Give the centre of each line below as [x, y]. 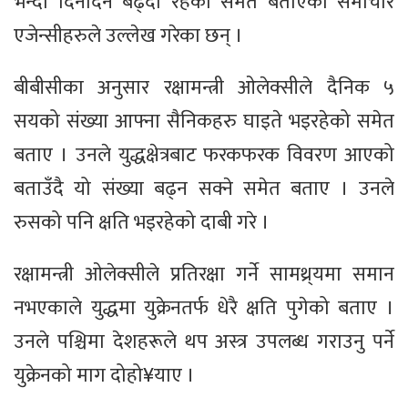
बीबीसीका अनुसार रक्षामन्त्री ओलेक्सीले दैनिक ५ [204, 88]
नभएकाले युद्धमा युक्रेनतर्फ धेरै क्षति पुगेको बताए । [204, 309]
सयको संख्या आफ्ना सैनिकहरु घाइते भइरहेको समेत [204, 122]
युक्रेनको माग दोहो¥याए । [104, 376]
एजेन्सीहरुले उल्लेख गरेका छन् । [128, 36]
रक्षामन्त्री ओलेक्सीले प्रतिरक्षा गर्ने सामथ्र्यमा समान [204, 275]
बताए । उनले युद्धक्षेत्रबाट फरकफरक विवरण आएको [204, 156]
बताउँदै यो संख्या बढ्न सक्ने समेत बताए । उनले [204, 189]
